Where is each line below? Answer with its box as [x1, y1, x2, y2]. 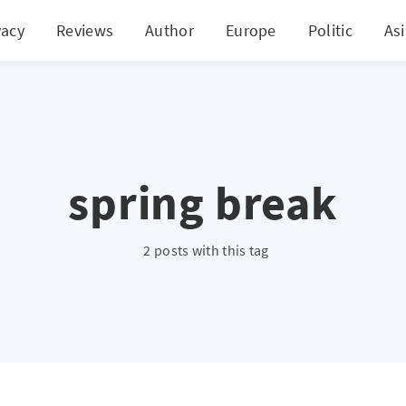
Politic [307, 19, 353, 41]
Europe [225, 19, 276, 41]
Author [145, 19, 194, 41]
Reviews [56, 19, 114, 41]
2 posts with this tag [143, 241, 269, 259]
